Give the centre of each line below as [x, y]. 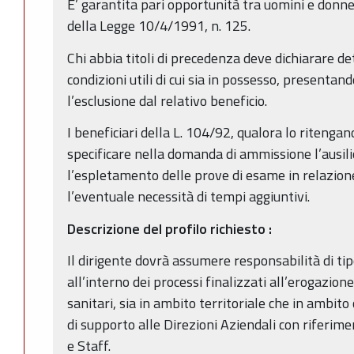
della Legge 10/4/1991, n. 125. [159, 26]
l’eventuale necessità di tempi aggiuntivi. [188, 197]
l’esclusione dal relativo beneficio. [167, 100]
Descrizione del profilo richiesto [166, 228]
